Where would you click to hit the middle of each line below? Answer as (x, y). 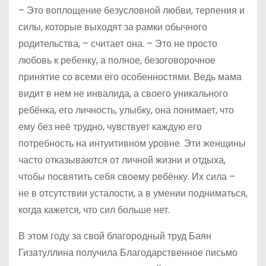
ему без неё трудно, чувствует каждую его (110, 127)
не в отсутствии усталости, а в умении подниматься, (133, 194)
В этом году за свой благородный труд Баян (115, 236)
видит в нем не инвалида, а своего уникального (123, 94)
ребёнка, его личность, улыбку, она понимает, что (126, 110)
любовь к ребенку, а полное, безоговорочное (117, 61)
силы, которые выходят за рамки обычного (113, 27)
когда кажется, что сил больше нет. (94, 210)
